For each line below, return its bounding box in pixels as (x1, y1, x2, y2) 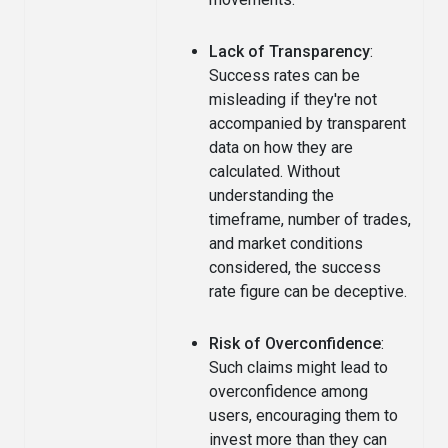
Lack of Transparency (209, 41, 370, 61)
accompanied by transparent (209, 113, 406, 133)
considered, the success (209, 257, 381, 277)
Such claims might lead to (209, 357, 388, 377)
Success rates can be (209, 65, 360, 85)
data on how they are (209, 137, 353, 157)
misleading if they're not (209, 89, 377, 109)
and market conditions (209, 233, 363, 253)
